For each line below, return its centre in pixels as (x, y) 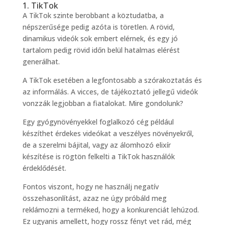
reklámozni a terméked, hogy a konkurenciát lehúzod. (110, 210)
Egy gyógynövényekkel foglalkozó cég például (98, 122)
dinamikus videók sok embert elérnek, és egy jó (100, 39)
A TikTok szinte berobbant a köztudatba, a (93, 16)
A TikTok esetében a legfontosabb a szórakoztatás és (112, 80)
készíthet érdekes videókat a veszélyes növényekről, (108, 134)
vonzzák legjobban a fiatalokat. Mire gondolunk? (103, 103)
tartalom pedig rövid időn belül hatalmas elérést (101, 50)
